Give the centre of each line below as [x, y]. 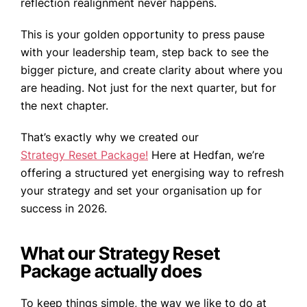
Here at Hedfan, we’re [206, 155]
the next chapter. [64, 106]
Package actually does [111, 271]
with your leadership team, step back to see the [145, 52]
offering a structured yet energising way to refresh [152, 173]
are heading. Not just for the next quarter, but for [148, 88]
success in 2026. [64, 209]
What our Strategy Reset [120, 254]
